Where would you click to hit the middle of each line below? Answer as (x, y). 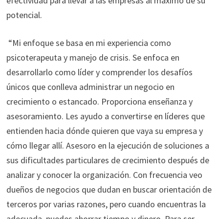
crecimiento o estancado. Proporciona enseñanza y (99, 101)
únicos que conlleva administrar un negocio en (90, 87)
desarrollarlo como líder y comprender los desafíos (99, 72)
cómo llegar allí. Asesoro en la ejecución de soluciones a (108, 145)
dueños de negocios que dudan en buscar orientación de (109, 189)
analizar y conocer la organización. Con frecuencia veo (104, 175)
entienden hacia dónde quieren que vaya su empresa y (104, 131)
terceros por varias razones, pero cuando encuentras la (106, 204)
